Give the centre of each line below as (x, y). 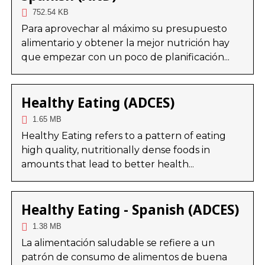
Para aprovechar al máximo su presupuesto (124, 28)
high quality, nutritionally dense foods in (115, 150)
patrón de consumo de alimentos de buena (124, 257)
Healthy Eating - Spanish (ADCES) (130, 209)
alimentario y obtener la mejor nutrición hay (125, 43)
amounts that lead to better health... (107, 164)
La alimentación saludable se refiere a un (118, 243)
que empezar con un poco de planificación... (125, 57)
